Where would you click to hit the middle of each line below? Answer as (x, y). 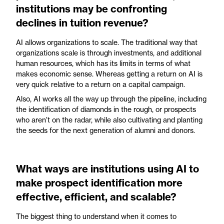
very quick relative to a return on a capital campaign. (100, 84)
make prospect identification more (99, 182)
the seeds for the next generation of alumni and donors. (105, 130)
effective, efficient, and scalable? (96, 196)
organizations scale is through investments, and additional (109, 52)
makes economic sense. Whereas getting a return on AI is (109, 73)
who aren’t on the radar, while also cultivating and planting (109, 119)
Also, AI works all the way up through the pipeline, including (111, 98)
